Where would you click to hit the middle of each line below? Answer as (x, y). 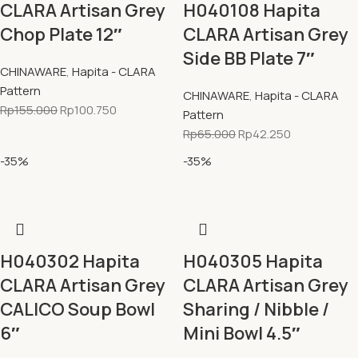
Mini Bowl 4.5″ (242, 333)
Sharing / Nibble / (256, 309)
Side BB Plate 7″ (249, 58)
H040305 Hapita (253, 261)
